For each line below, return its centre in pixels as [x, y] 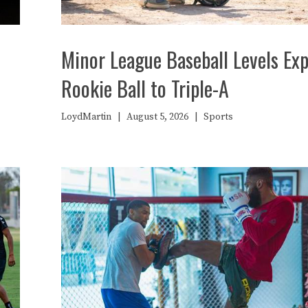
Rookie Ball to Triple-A [145, 88]
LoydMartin [86, 117]
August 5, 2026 [157, 117]
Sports [218, 117]
